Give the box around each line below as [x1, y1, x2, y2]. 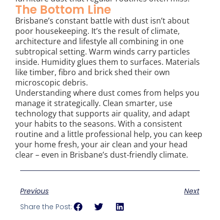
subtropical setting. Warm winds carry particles [15, 46, 191, 57]
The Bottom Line [15, 1, 111, 18]
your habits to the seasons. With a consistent [15, 118, 183, 130]
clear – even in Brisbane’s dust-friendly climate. [15, 149, 189, 161]
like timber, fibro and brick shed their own [15, 67, 170, 78]
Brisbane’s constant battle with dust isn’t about [15, 15, 190, 27]
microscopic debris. [15, 77, 88, 88]
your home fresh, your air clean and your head [15, 139, 188, 150]
